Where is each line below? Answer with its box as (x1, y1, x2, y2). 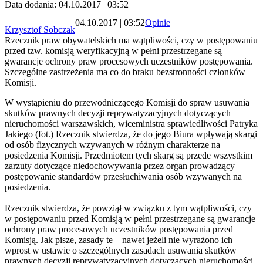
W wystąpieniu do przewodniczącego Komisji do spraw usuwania (5, 97, 249, 108)
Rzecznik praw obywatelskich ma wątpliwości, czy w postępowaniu (5, 35, 258, 46)
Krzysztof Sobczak (5, 25, 75, 35)
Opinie (145, 17, 170, 28)
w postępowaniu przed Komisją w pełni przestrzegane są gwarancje (5, 214, 255, 224)
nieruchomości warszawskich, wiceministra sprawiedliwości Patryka (5, 119, 258, 129)
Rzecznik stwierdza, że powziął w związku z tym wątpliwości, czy (5, 203, 252, 214)
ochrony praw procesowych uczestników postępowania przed (5, 224, 233, 235)
